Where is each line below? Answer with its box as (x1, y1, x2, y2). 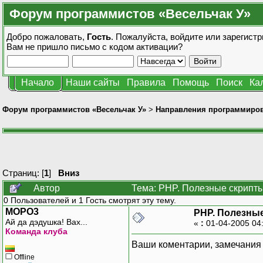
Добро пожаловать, (6, 32, 87, 42)
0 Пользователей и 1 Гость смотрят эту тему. (4, 195, 176, 205)
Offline (12, 252, 35, 261)
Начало (21, 77, 54, 87)
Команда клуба (5, 226, 68, 236)
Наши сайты (66, 77, 120, 87)
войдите (170, 32, 203, 42)
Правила (127, 77, 166, 87)
